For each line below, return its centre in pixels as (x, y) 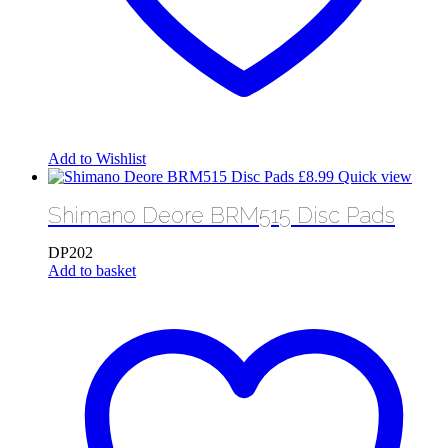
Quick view (375, 176)
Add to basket (92, 271)
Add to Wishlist (97, 158)
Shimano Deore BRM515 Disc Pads (221, 214)
